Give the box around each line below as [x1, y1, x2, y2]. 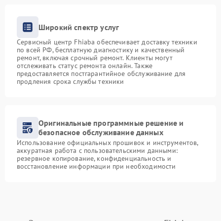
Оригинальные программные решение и [38, 118, 184, 128]
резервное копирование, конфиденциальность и [17, 154, 172, 163]
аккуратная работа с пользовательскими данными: [17, 146, 178, 155]
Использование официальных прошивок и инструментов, [17, 138, 198, 147]
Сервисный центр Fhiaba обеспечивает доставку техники [17, 37, 197, 47]
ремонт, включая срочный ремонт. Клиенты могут [17, 53, 173, 63]
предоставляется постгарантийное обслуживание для [17, 69, 186, 78]
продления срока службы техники [17, 77, 124, 86]
